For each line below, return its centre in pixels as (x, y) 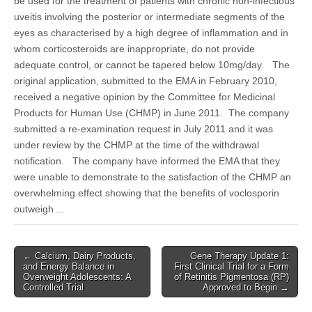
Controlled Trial (53, 287)
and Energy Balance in (69, 266)
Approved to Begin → (246, 287)
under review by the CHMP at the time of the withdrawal (136, 145)
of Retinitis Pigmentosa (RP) (232, 277)
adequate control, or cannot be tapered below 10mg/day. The (152, 65)
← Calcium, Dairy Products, (79, 256)
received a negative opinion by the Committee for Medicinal (145, 97)
